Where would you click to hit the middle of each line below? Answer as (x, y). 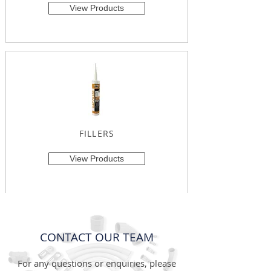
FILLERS (97, 133)
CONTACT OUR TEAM (97, 237)
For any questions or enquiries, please (97, 263)
